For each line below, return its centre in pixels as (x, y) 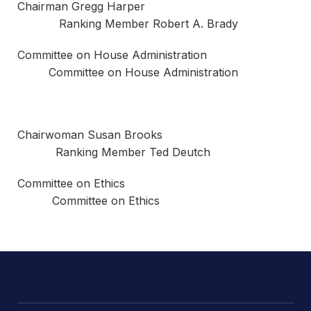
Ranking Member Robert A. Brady (128, 24)
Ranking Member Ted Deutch (114, 152)
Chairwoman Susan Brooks (154, 135)
